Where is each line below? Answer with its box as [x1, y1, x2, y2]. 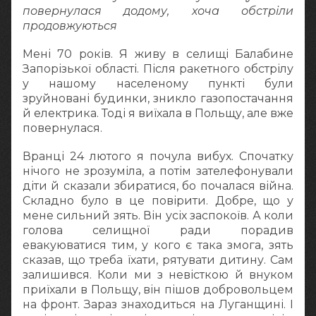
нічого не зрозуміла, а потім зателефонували [23, 164, 293, 178]
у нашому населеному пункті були [23, 77, 293, 91]
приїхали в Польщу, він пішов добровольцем [23, 283, 293, 297]
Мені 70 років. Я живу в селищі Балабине [23, 47, 293, 61]
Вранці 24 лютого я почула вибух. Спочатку [23, 150, 293, 164]
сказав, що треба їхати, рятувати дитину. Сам [23, 253, 293, 267]
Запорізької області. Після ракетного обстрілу [23, 62, 293, 76]
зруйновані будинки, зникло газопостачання [23, 92, 293, 106]
